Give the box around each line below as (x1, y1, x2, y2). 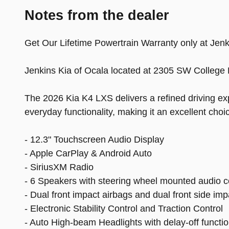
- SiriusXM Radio (25, 162, 94, 173)
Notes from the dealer (25, 8, 169, 24)
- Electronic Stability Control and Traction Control (25, 203, 223, 214)
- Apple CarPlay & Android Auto (25, 148, 152, 159)
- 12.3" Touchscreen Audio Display (25, 134, 164, 145)
